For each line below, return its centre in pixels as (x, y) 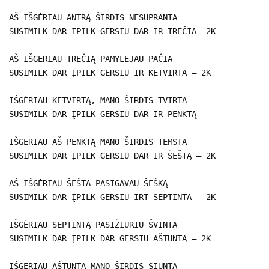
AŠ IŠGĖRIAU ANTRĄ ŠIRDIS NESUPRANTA (93, 17)
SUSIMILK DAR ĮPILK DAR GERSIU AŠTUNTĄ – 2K (110, 238)
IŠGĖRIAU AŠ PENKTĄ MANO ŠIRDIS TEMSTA (98, 141)
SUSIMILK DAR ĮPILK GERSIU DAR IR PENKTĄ (103, 114)
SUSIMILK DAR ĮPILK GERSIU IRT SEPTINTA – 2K (112, 197)
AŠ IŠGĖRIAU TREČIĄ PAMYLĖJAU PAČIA (91, 59)
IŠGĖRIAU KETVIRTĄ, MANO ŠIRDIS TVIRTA (98, 100)
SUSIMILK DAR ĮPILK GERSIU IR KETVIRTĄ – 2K (110, 72)
